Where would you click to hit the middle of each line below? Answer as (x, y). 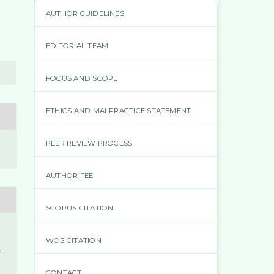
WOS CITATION (74, 240)
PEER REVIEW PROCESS (89, 143)
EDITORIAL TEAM (77, 46)
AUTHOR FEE (70, 176)
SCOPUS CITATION (80, 208)
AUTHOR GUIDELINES (85, 14)
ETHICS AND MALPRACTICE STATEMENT (119, 111)
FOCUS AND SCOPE (82, 79)
